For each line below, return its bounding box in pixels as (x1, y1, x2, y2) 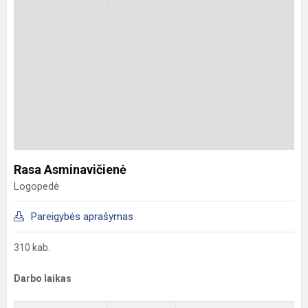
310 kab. (14, 241, 50, 253)
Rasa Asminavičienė (14, 162, 126, 177)
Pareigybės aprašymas (31, 210, 133, 223)
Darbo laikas (14, 272, 71, 284)
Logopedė (14, 179, 59, 192)
